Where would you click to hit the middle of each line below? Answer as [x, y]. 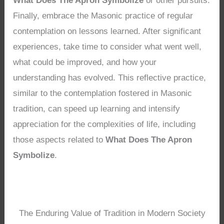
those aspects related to [59, 139]
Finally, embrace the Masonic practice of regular [103, 15]
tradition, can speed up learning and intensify [97, 108]
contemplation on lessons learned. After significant [107, 31]
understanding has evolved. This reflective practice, [110, 77]
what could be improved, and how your [85, 62]
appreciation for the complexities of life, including [104, 124]
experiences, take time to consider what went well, [107, 46]
